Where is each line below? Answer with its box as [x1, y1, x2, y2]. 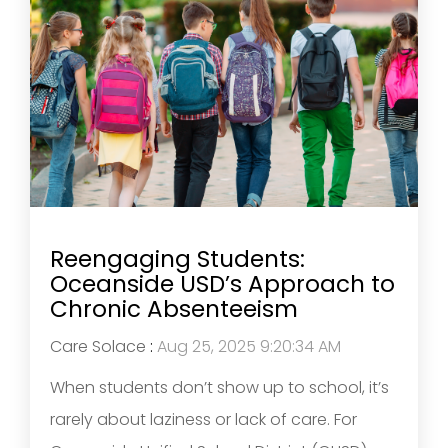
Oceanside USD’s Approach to [50, 267, 395, 300]
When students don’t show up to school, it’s [50, 375, 389, 399]
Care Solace [50, 334, 146, 358]
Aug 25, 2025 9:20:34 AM [157, 334, 341, 358]
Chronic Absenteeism [50, 292, 298, 325]
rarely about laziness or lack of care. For [50, 407, 357, 431]
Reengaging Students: [50, 242, 305, 275]
